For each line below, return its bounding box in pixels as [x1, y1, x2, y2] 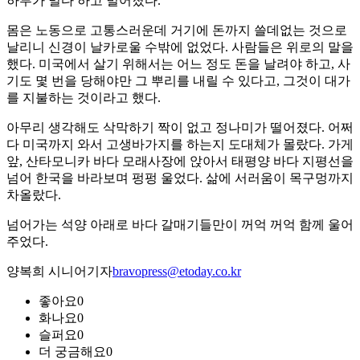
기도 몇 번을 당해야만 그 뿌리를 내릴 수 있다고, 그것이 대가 [6, 74, 350, 88]
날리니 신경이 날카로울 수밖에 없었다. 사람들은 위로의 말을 [6, 40, 354, 55]
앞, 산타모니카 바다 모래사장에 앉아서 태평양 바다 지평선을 [6, 154, 354, 169]
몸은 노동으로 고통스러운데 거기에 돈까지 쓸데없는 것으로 [6, 23, 347, 38]
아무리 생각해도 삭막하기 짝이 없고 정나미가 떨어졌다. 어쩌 [6, 121, 354, 135]
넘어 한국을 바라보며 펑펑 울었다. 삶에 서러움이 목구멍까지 [6, 171, 354, 186]
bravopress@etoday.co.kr [112, 264, 241, 279]
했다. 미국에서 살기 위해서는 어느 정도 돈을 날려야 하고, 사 [6, 57, 350, 72]
